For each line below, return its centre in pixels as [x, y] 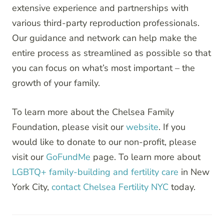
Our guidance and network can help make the [104, 38]
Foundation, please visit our [69, 127]
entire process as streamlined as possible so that [111, 53]
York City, [32, 187]
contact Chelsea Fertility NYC [110, 187]
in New [194, 172]
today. [182, 187]
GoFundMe [68, 157]
